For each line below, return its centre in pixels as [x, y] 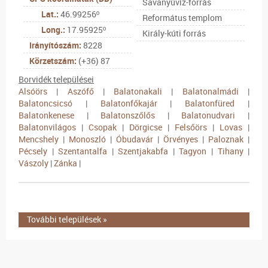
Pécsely [33, 151]
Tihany [230, 151]
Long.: [53, 29]
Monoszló [87, 139]
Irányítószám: [55, 45]
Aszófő [80, 91]
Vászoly [33, 163]
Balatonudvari [208, 115]
